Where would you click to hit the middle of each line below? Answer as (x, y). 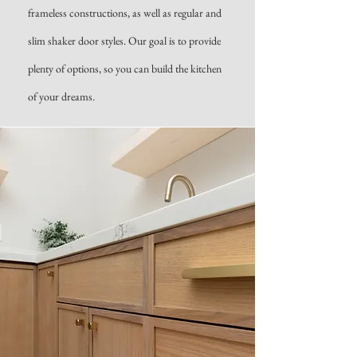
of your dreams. (63, 96)
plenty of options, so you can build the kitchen (125, 69)
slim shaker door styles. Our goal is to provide (124, 41)
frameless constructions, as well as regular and (125, 13)
